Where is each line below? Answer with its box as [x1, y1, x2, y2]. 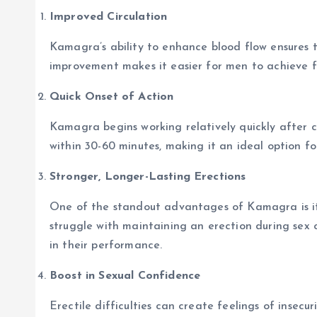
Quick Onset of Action [50, 91, 174, 103]
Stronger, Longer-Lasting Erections [50, 171, 246, 183]
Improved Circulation [50, 11, 168, 23]
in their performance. [50, 240, 163, 252]
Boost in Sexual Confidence [50, 270, 201, 282]
